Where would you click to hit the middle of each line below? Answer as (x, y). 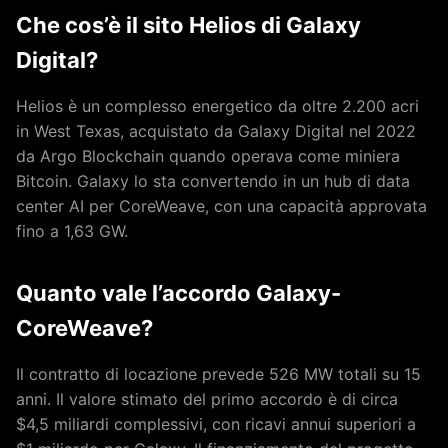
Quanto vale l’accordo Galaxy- (178, 292)
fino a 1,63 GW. (72, 230)
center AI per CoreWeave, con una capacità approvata (221, 205)
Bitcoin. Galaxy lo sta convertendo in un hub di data (213, 180)
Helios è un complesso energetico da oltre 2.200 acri (217, 105)
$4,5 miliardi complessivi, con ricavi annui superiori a (216, 423)
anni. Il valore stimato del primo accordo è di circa (207, 398)
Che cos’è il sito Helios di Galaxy (188, 24)
